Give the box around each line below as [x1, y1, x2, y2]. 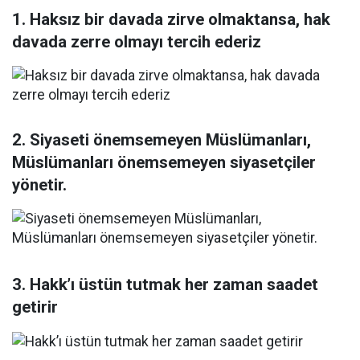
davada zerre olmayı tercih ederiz [12, 32, 261, 51]
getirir [12, 297, 58, 317]
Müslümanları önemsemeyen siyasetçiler [12, 153, 316, 172]
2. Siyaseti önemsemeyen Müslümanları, [12, 130, 311, 149]
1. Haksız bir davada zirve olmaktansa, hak [12, 10, 330, 29]
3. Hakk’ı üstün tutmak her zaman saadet [12, 275, 318, 294]
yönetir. [12, 175, 67, 194]
